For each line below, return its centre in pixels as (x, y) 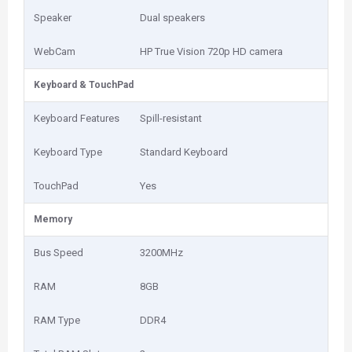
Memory (53, 219)
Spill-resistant (171, 118)
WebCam (55, 51)
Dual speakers (172, 18)
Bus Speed (59, 253)
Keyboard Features (77, 118)
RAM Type (57, 320)
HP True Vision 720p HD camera (211, 51)
